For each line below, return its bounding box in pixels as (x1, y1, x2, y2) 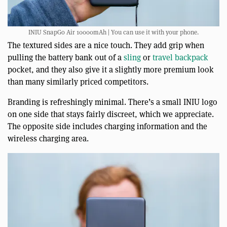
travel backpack (153, 52, 208, 63)
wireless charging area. (8, 133, 89, 144)
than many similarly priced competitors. (8, 77, 148, 88)
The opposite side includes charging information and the (8, 121, 207, 132)
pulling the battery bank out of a (8, 52, 124, 63)
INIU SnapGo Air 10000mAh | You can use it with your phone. (28, 28, 199, 37)
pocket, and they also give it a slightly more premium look (8, 64, 214, 75)
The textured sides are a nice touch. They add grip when (8, 40, 204, 51)
